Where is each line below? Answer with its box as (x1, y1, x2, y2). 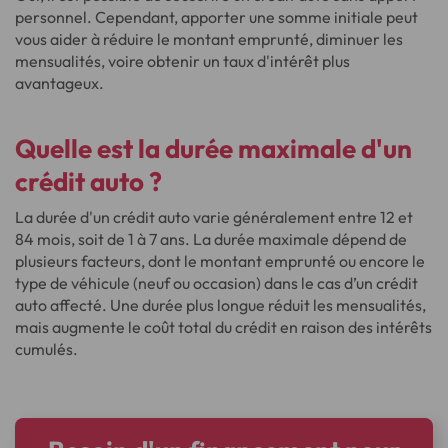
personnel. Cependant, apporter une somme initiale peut (15, 7, 418, 27)
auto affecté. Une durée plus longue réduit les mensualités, (15, 295, 426, 315)
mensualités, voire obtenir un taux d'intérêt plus (15, 51, 350, 71)
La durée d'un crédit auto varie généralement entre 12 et (15, 207, 413, 227)
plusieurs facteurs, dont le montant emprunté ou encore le (15, 251, 425, 271)
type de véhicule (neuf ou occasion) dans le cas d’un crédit (15, 273, 418, 293)
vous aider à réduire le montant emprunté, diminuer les (15, 29, 403, 49)
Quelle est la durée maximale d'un (15, 132, 412, 165)
